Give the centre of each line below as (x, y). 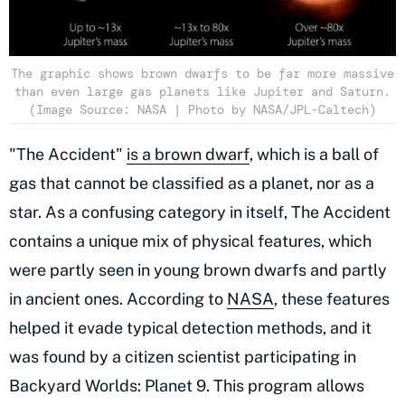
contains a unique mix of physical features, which (190, 241)
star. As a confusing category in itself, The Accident (200, 212)
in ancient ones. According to (118, 299)
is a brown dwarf (188, 155)
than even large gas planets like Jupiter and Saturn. (202, 92)
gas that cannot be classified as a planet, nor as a (192, 184)
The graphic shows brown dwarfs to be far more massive (202, 74)
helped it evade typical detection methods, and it (190, 328)
